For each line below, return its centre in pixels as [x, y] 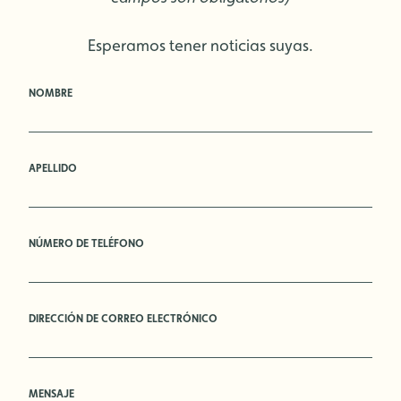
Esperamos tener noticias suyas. [200, 45]
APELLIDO [53, 168]
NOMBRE [51, 93]
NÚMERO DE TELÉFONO [86, 243]
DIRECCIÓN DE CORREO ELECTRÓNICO [123, 319]
